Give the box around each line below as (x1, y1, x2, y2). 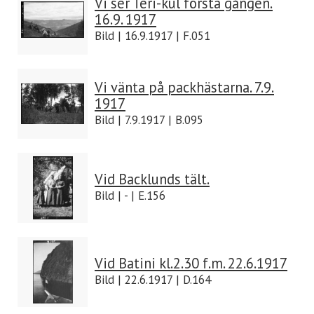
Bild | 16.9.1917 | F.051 (95, 28, 210, 43)
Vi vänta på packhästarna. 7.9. (95, 78, 274, 97)
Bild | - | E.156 (95, 188, 165, 203)
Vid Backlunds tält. (95, 170, 210, 189)
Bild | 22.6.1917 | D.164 (95, 272, 211, 287)
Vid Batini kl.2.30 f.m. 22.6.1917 (95, 254, 287, 273)
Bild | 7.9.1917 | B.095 (95, 112, 203, 128)
